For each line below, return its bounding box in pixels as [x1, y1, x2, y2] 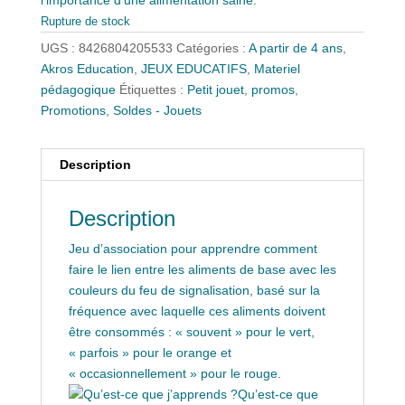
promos [250, 81, 295, 97]
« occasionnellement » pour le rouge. [68, 365, 281, 381]
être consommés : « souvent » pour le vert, [68, 324, 315, 339]
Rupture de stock [40, 14, 130, 28]
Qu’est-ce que [237, 386, 318, 401]
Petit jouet [186, 81, 244, 97]
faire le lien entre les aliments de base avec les [68, 261, 336, 277]
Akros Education [40, 61, 134, 76]
